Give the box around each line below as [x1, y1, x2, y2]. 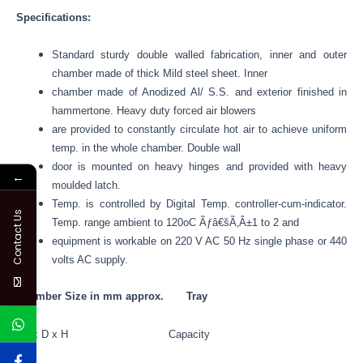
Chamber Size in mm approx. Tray [16, 290, 207, 303]
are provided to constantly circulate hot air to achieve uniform [51, 123, 347, 136]
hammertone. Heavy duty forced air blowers [51, 105, 256, 117]
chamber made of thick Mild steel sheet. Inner [51, 67, 267, 80]
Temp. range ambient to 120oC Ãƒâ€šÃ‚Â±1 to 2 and [51, 216, 299, 229]
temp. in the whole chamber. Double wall [51, 142, 241, 155]
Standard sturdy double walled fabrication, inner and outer [51, 49, 347, 62]
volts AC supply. [51, 254, 128, 267]
